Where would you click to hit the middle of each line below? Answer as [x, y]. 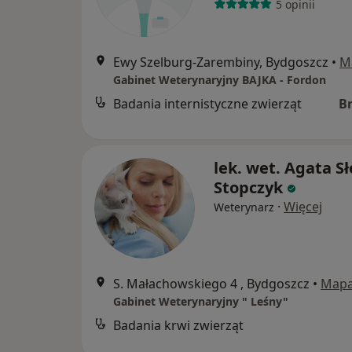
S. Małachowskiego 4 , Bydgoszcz [211, 284]
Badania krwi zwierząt [178, 326]
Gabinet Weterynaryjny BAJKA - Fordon [220, 80]
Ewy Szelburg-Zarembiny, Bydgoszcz [221, 62]
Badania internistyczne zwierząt [207, 104]
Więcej [303, 207]
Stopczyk [248, 188]
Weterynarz [244, 207]
